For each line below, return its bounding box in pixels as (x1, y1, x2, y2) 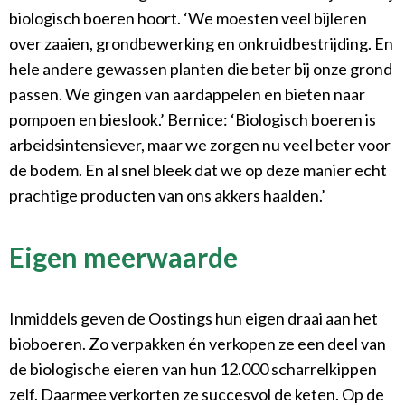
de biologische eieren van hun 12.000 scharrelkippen (9, 359, 377, 380)
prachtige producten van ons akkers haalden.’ (9, 185, 325, 206)
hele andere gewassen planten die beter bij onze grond (9, 59, 392, 80)
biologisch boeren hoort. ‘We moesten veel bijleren (9, 8, 367, 29)
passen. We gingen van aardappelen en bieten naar (9, 84, 365, 105)
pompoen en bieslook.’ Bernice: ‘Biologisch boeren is (9, 109, 376, 130)
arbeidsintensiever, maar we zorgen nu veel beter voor (9, 135, 391, 155)
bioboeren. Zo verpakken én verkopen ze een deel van (9, 334, 386, 354)
